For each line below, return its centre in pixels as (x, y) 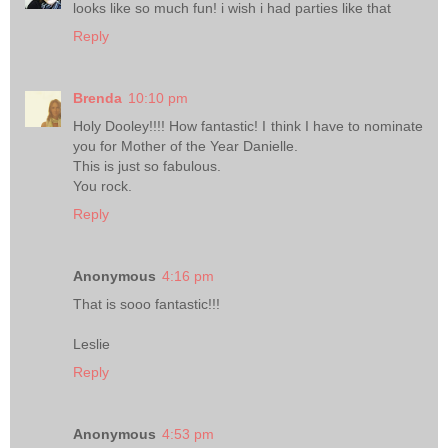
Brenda (97, 98)
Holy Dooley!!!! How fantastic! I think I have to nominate (248, 126)
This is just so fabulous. (147, 166)
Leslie (91, 344)
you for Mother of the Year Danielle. (185, 146)
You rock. (102, 186)
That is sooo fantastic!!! (146, 304)
